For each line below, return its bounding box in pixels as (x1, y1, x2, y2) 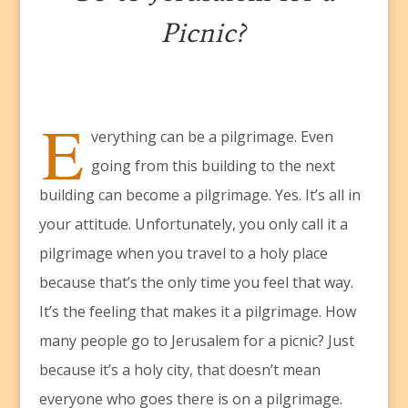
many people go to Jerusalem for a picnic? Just (38, 331, 354, 352)
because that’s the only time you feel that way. (38, 272, 353, 293)
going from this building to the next (90, 156, 335, 177)
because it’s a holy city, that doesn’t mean (38, 360, 321, 381)
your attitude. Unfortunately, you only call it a (38, 214, 348, 235)
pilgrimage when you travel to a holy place (38, 243, 328, 264)
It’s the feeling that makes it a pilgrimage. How (38, 301, 356, 322)
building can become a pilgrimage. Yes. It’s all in (38, 185, 361, 206)
